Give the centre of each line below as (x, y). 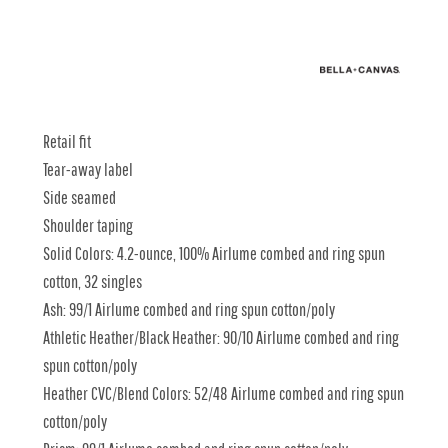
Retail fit (67, 141)
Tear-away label (88, 169)
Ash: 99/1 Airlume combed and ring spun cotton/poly (189, 309)
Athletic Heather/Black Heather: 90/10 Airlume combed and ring (221, 337)
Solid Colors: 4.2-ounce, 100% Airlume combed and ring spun (214, 253)
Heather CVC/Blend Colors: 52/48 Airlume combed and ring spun (223, 393)
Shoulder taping (88, 225)
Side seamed (79, 197)
